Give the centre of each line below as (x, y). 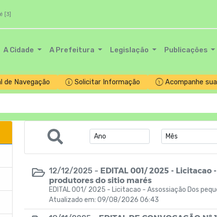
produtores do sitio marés (100, 180)
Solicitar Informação (107, 82)
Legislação (130, 50)
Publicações (186, 50)
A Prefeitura (73, 50)
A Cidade (20, 50)
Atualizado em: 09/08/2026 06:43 (104, 200)
